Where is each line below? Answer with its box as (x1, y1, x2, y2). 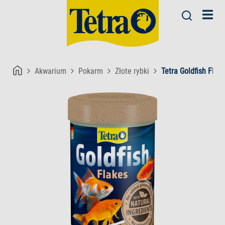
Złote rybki (115, 66, 149, 76)
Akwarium (35, 66, 66, 76)
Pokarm (78, 66, 103, 76)
